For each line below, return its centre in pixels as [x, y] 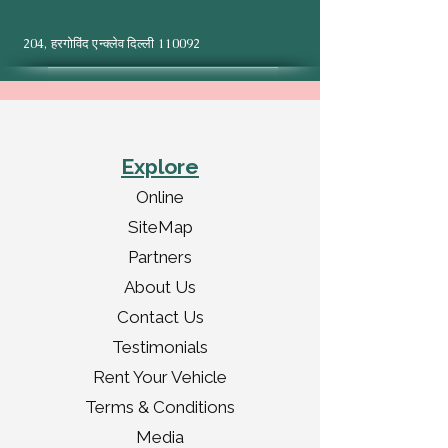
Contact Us [160, 317]
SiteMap [160, 227]
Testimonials [160, 347]
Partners [160, 257]
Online [160, 197]
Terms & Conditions [160, 407]
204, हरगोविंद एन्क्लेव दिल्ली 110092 [112, 43]
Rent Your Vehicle [160, 377]
